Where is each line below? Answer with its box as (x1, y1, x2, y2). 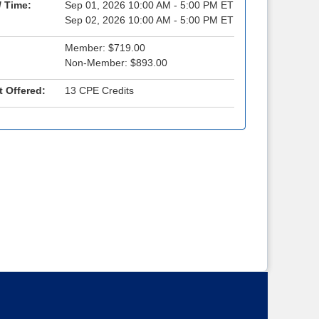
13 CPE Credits (64, 85, 134, 97)
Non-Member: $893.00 (64, 57, 167, 69)
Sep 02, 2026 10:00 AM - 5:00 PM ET (64, 14, 234, 26)
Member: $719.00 (64, 42, 145, 54)
